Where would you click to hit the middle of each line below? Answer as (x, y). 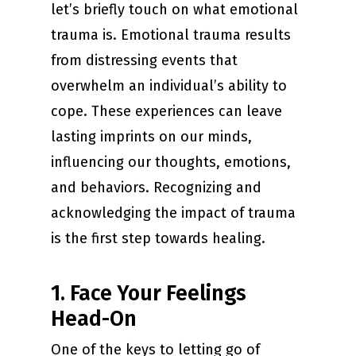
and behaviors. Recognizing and (156, 188)
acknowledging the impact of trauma (173, 213)
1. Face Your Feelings (149, 294)
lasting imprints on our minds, (151, 137)
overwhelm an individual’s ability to (169, 86)
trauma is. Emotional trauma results (171, 35)
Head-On (94, 319)
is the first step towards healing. (158, 239)
